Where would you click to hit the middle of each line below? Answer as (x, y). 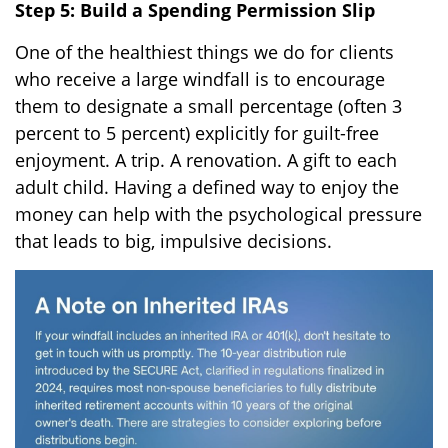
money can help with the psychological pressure (218, 213)
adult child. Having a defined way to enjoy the (207, 186)
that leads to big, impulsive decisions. (173, 240)
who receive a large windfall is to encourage (200, 78)
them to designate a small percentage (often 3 (208, 105)
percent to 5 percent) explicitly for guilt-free (197, 132)
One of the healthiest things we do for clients (204, 51)
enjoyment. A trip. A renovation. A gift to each (206, 159)
